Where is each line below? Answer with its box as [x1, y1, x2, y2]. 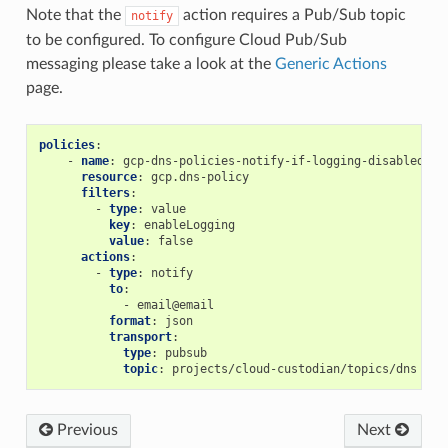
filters [80, 185, 130, 200]
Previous [52, 421, 118, 438]
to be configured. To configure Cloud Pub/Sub [25, 31, 347, 48]
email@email [136, 297, 214, 312]
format [108, 313, 151, 328]
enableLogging [143, 217, 235, 232]
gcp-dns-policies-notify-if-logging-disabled [122, 153, 424, 168]
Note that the [25, 6, 125, 23]
